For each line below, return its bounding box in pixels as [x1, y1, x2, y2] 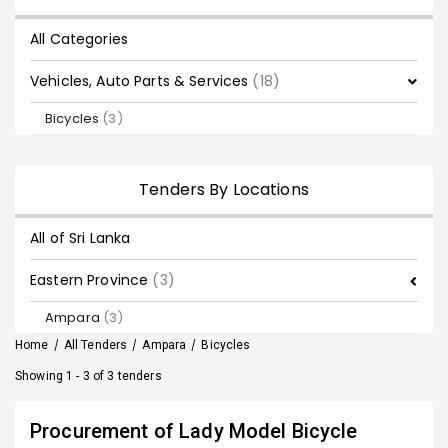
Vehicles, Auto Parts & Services [30, 71, 253, 91]
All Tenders [63, 338, 128, 352]
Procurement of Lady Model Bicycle [30, 419, 358, 443]
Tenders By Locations [139, 178, 309, 201]
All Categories [30, 29, 128, 49]
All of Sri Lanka [30, 228, 131, 248]
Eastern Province [30, 270, 153, 290]
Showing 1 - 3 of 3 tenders [15, 369, 162, 383]
